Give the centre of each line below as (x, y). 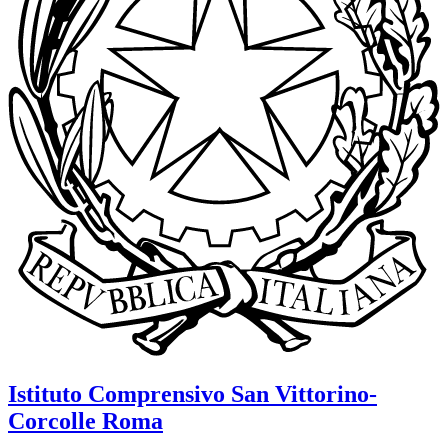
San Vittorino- (304, 394)
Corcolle (52, 421)
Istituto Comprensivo (116, 394)
